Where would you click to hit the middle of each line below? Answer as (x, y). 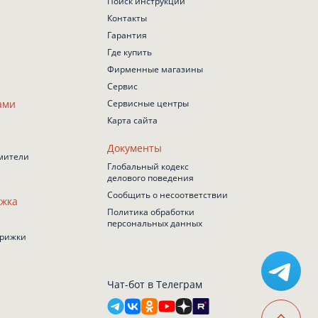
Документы (135, 148)
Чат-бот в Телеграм (155, 284)
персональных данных (155, 223)
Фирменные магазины (155, 69)
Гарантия (127, 35)
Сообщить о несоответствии (168, 195)
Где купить (130, 52)
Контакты (127, 18)
